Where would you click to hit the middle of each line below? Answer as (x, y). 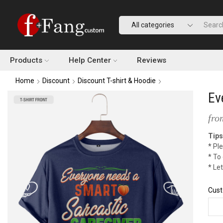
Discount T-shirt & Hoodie (117, 81)
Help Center (90, 60)
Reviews (152, 60)
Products (26, 60)
